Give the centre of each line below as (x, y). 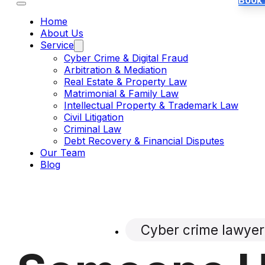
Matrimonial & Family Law (121, 94)
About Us (62, 33)
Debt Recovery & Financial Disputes (144, 141)
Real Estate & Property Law (125, 82)
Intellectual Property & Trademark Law (151, 106)
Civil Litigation (94, 117)
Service (57, 45)
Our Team (63, 153)
